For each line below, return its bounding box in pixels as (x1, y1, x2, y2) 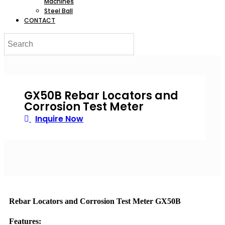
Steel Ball (44, 7, 73, 15)
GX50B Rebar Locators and (24, 88, 178, 103)
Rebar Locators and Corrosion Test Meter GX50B (9, 197, 181, 206)
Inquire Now (35, 113, 83, 125)
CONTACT (24, 16, 55, 25)
